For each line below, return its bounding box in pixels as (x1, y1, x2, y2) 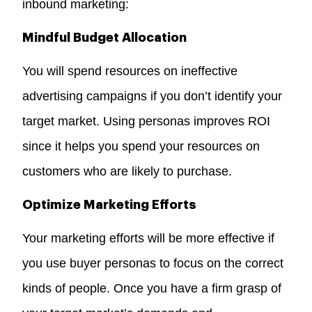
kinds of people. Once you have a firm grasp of (22, 281, 282, 295)
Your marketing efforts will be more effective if (22, 231, 275, 245)
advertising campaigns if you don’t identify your (22, 88, 283, 103)
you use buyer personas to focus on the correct (22, 256, 284, 270)
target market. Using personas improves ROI (22, 114, 271, 128)
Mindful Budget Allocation (22, 31, 187, 44)
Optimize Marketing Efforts (22, 198, 197, 211)
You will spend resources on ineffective (22, 63, 238, 78)
